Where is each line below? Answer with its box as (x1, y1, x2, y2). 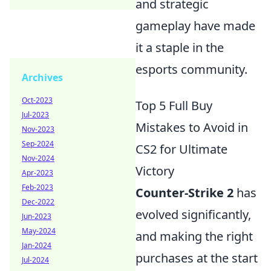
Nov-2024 (22, 153, 54, 163)
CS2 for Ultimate (135, 141, 227, 158)
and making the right (135, 228, 253, 245)
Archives (22, 71, 63, 84)
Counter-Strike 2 (135, 184, 233, 201)
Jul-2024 (22, 255, 49, 265)
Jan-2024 (22, 240, 51, 250)
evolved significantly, (135, 206, 251, 223)
